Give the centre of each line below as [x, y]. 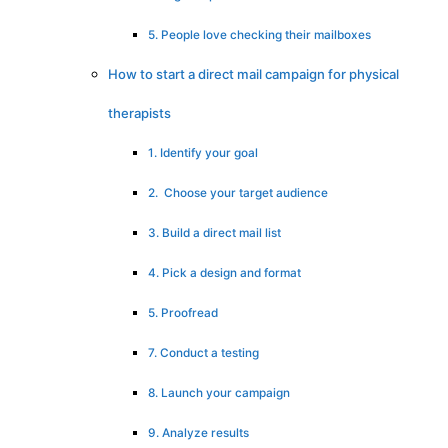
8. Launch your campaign [219, 392]
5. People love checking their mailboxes [259, 34]
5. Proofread [183, 312]
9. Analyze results [198, 432]
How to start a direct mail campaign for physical [253, 73]
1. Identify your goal [203, 152]
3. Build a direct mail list [214, 232]
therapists [139, 112]
